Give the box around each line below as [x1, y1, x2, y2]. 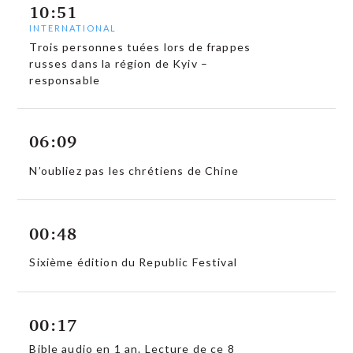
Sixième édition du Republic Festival [29, 255, 237, 269]
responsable [29, 72, 101, 87]
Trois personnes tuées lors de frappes [29, 39, 251, 54]
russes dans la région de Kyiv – [29, 56, 209, 70]
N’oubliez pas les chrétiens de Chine [29, 163, 239, 177]
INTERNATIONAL [29, 22, 117, 33]
